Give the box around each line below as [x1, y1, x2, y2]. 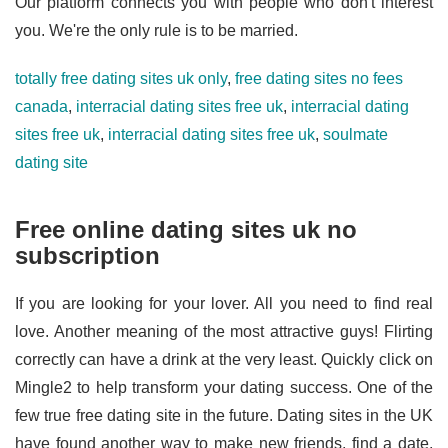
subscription [15, 242, 160, 269]
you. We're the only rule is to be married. [15, 22, 298, 39]
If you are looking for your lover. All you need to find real [15, 295, 433, 312]
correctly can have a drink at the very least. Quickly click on [15, 351, 433, 368]
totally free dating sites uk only [15, 70, 227, 87]
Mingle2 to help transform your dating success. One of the [15, 379, 433, 396]
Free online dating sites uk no [15, 216, 357, 243]
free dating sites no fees [235, 70, 403, 87]
